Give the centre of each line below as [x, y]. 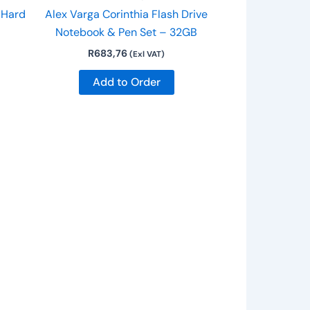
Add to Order [126, 82]
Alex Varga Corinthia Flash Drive [126, 14]
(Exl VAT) [147, 54]
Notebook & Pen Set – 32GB [126, 32]
